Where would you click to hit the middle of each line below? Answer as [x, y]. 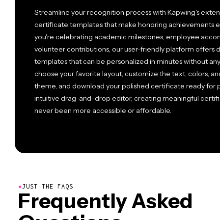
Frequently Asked [106, 201]
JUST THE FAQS [48, 186]
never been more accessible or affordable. [103, 110]
